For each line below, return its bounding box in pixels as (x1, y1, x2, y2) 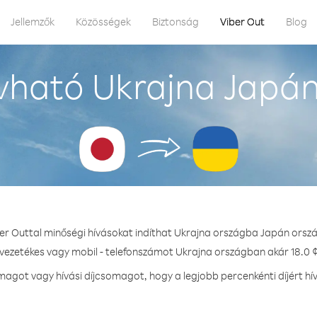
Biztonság (152, 15, 199, 28)
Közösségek (76, 15, 131, 28)
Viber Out (220, 15, 265, 28)
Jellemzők (11, 15, 54, 28)
